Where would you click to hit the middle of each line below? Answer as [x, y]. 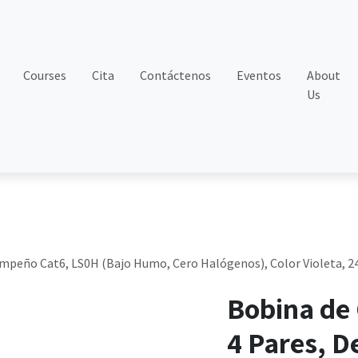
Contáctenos [176, 75]
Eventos [259, 75]
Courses [45, 75]
